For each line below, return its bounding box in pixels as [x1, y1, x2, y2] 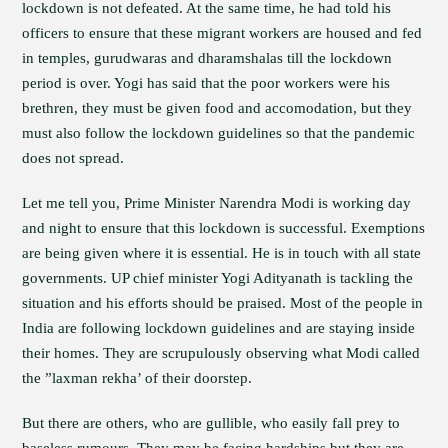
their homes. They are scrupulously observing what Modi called [22, 345, 421, 361]
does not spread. [22, 150, 125, 166]
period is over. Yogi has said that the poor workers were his [22, 75, 391, 91]
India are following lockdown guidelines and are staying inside [22, 320, 416, 336]
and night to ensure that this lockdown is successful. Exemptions [22, 220, 426, 236]
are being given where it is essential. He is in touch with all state [22, 245, 422, 261]
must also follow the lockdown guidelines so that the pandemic [22, 125, 416, 141]
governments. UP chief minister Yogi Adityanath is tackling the [22, 270, 414, 286]
